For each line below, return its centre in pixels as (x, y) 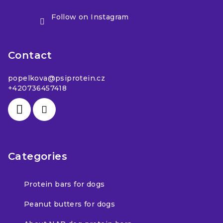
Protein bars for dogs (64, 184)
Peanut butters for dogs (70, 204)
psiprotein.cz (80, 78)
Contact (30, 55)
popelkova (28, 78)
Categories (38, 156)
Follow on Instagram (90, 17)
